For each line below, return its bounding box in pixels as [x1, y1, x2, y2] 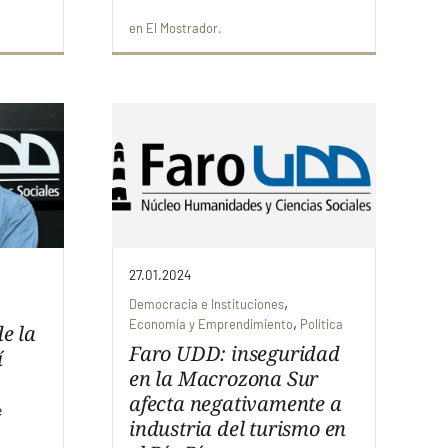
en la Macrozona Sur [129, 364, 319, 392]
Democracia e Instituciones [129, 295, 284, 312]
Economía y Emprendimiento [129, 315, 293, 332]
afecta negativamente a [129, 389, 342, 417]
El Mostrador [146, 19, 218, 36]
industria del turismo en [129, 414, 347, 442]
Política [300, 315, 343, 332]
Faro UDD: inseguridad [129, 339, 340, 367]
